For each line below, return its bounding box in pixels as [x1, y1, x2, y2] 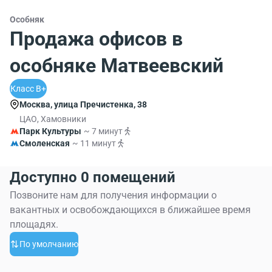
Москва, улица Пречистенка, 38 [19, 100, 147, 109]
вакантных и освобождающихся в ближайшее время [10, 204, 251, 216]
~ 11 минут [72, 138, 116, 148]
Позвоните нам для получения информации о [10, 189, 217, 201]
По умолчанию [19, 239, 78, 249]
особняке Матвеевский [10, 54, 223, 77]
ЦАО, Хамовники [19, 114, 86, 124]
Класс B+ [10, 84, 46, 93]
